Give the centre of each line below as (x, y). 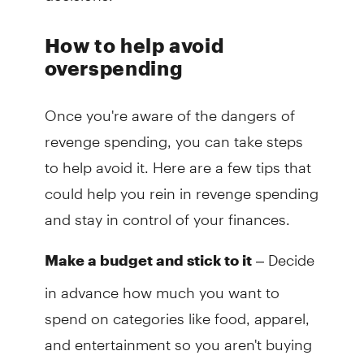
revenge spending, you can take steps (173, 135)
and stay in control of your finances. (167, 213)
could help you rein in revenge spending (181, 187)
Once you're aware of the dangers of (169, 109)
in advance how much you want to (162, 286)
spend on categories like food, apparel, (177, 312)
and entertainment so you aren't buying (178, 338)
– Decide (283, 253)
